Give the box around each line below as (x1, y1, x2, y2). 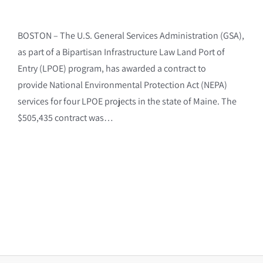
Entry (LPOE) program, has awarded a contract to (17, 62, 206, 75)
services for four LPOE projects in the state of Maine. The (17, 95, 237, 107)
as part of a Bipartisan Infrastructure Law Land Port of (17, 45, 225, 58)
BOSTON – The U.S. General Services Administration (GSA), (17, 29, 244, 42)
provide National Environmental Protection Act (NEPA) (17, 78, 227, 91)
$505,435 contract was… (17, 111, 113, 124)
